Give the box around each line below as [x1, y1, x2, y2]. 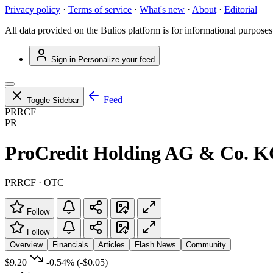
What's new [140, 4, 185, 15]
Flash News [135, 240, 176, 250]
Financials [52, 240, 88, 250]
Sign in [51, 55, 76, 65]
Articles [98, 240, 125, 250]
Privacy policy [5, 4, 60, 15]
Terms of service [68, 4, 132, 15]
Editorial [224, 4, 257, 15]
